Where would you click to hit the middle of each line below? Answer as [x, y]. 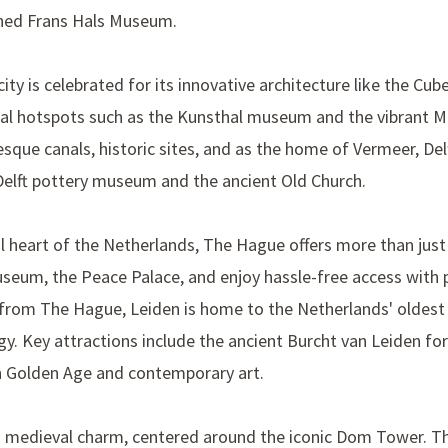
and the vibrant [372, 117]
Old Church [321, 181]
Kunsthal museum [244, 117]
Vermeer [384, 149]
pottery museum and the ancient [154, 181]
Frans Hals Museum [100, 21]
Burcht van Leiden [354, 341]
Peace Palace [130, 277]
